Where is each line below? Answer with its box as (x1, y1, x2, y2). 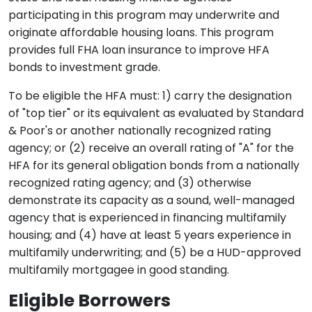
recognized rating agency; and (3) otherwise (8, 175, 251, 191)
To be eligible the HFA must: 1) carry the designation (8, 88, 292, 104)
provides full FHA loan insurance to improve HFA (8, 42, 270, 58)
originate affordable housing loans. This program (8, 24, 274, 40)
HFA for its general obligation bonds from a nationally (8, 157, 299, 173)
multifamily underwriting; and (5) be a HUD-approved (8, 244, 301, 260)
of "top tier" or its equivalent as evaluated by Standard (8, 105, 304, 121)
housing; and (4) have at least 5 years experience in (8, 227, 291, 243)
